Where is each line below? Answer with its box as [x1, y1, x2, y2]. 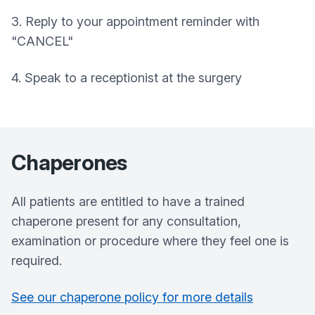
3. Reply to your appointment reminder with [11, 14, 259, 29]
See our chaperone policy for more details [11, 290, 253, 304]
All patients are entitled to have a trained [11, 194, 245, 209]
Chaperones [11, 150, 127, 175]
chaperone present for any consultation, [11, 214, 241, 229]
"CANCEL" [11, 34, 73, 49]
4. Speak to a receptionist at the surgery [11, 70, 242, 85]
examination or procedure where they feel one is [11, 233, 289, 248]
